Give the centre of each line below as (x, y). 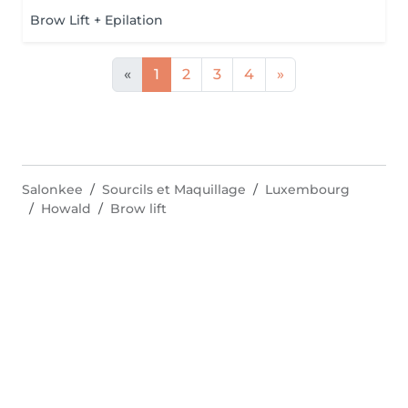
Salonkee (52, 189)
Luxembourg (307, 189)
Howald (66, 209)
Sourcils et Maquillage (174, 189)
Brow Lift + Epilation (97, 20)
